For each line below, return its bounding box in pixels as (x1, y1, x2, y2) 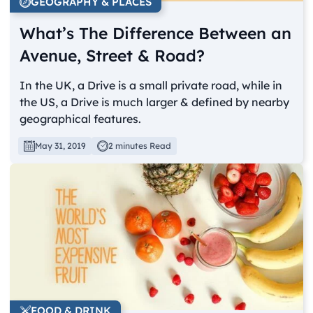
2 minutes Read (108, 140, 172, 152)
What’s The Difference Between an (20, 23, 292, 44)
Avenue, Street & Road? (20, 45, 205, 66)
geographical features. (20, 112, 142, 126)
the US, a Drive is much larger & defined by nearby (20, 95, 290, 110)
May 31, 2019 (35, 140, 87, 152)
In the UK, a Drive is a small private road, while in (20, 78, 283, 93)
